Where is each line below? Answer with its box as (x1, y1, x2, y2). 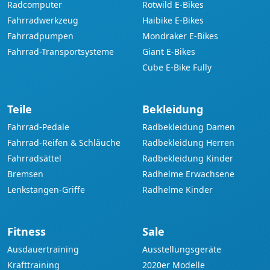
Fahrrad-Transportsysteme (7, 45, 114, 57)
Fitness (7, 224, 46, 239)
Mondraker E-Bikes (142, 30, 218, 42)
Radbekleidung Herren (142, 136, 234, 148)
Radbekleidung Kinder (142, 152, 233, 164)
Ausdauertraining (7, 243, 79, 255)
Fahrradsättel (7, 152, 61, 164)
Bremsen (7, 168, 43, 180)
